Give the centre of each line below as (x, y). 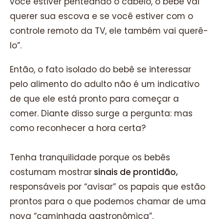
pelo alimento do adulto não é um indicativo (105, 84)
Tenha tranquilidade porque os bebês (90, 158)
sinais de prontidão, (135, 172)
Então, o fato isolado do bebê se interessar (100, 70)
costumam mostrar (51, 172)
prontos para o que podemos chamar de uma (108, 202)
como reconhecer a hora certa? (78, 128)
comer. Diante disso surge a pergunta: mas (101, 114)
